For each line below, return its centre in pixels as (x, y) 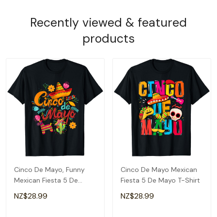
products (108, 39)
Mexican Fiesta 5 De (46, 180)
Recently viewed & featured (108, 23)
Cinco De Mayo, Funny (49, 170)
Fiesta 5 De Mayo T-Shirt (160, 180)
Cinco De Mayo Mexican (159, 170)
